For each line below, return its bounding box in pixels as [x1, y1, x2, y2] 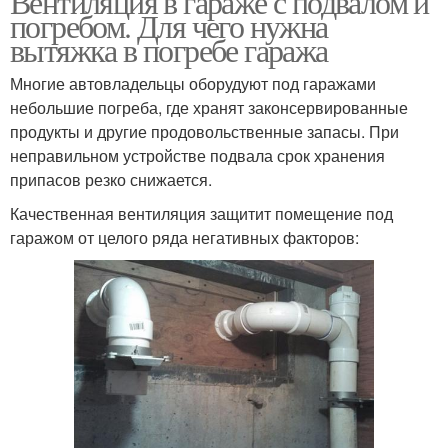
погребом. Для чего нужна [10, 3, 328, 47]
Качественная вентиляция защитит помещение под [10, 201, 393, 225]
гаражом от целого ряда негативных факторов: [10, 225, 359, 249]
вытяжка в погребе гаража [10, 27, 328, 71]
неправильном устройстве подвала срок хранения [10, 143, 385, 167]
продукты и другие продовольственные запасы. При [10, 119, 399, 143]
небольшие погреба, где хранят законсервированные [10, 95, 408, 119]
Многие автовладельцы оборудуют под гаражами [10, 71, 376, 95]
